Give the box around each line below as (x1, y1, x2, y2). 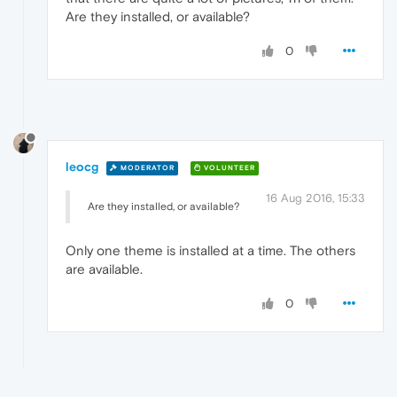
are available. (66, 261, 143, 277)
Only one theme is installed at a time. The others (66, 243, 355, 259)
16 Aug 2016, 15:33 (266, 191, 365, 206)
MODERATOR (118, 164, 175, 173)
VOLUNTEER (201, 164, 255, 173)
